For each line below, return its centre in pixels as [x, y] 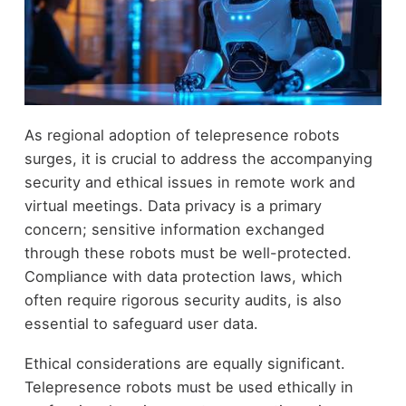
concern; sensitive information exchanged [174, 229]
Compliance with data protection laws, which [183, 276]
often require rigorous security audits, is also [183, 300]
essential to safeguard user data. [141, 323]
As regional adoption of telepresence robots [182, 135]
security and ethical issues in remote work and [189, 182]
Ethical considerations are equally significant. [184, 364]
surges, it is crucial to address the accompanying [198, 158]
